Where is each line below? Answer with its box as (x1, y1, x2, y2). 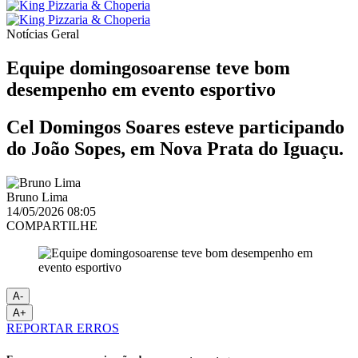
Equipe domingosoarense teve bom (6, 57, 290, 78)
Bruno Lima (6, 189, 68, 204)
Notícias (6, 27, 51, 41)
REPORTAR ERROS (6, 320, 119, 335)
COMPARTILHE (6, 218, 97, 233)
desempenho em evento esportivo (6, 78, 276, 100)
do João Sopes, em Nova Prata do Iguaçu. (6, 137, 344, 159)
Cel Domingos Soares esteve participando (6, 116, 344, 137)
